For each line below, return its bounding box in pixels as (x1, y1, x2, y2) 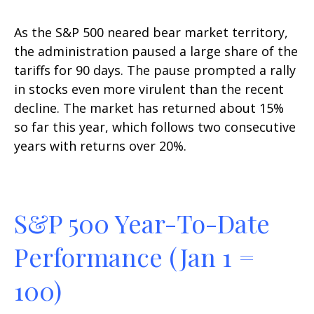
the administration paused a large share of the (14, 43, 298, 60)
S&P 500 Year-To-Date (14, 206, 270, 240)
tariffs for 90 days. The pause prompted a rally (14, 62, 296, 78)
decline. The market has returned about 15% (14, 100, 284, 116)
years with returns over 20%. (14, 137, 186, 154)
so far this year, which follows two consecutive (14, 118, 296, 135)
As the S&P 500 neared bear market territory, (14, 24, 288, 41)
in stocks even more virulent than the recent (14, 81, 284, 97)
